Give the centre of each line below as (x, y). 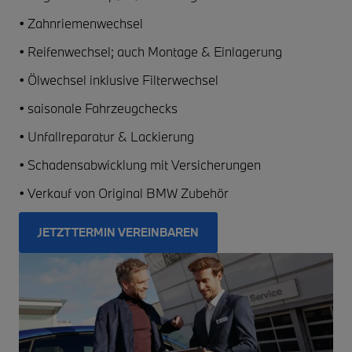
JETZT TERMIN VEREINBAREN (118, 232)
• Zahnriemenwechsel (81, 23)
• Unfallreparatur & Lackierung (106, 136)
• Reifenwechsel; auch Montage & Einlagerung (150, 51)
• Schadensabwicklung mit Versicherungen (140, 164)
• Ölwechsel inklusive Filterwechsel (119, 79)
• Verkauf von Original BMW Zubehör (124, 192)
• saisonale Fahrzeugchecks (98, 108)
